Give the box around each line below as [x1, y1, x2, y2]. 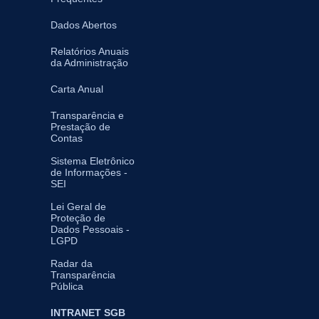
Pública [51, 281, 83, 293]
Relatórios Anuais [51, 46, 129, 58]
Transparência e [51, 110, 124, 122]
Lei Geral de [51, 201, 106, 213]
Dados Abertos [51, 19, 117, 31]
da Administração [51, 57, 128, 69]
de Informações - [51, 167, 127, 179]
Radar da [51, 258, 93, 270]
